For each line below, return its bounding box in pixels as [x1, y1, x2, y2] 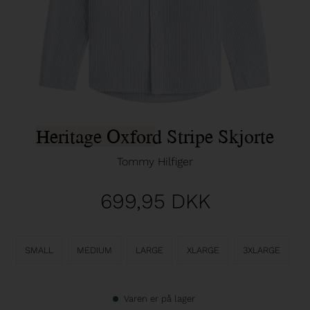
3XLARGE [242, 245, 280, 256]
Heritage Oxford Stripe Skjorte [36, 122, 274, 151]
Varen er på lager [123, 293, 198, 304]
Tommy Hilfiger [117, 155, 193, 169]
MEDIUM [76, 245, 112, 256]
